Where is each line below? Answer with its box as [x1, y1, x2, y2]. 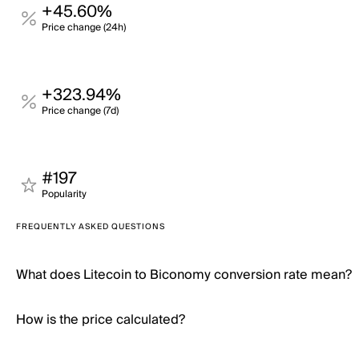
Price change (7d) [42, 103, 119, 119]
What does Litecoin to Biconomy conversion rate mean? [16, 264, 352, 286]
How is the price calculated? [16, 309, 185, 331]
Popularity [42, 186, 87, 203]
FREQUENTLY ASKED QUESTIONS [16, 220, 165, 234]
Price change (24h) [42, 19, 126, 36]
